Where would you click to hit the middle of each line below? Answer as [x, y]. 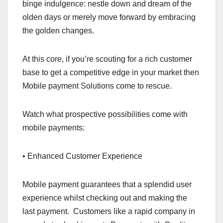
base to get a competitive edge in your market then [111, 73]
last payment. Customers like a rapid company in [109, 212]
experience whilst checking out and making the [105, 198]
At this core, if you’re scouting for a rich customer [107, 59]
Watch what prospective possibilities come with [105, 114]
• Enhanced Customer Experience [82, 156]
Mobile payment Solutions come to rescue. [97, 86]
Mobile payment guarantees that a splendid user [107, 185]
